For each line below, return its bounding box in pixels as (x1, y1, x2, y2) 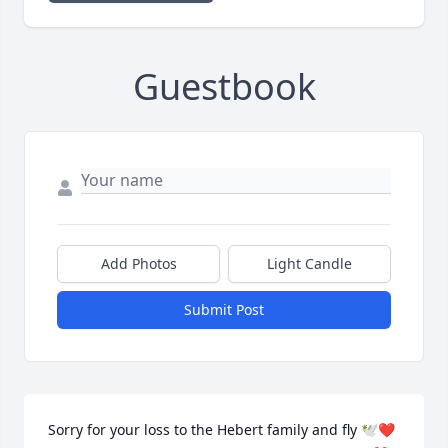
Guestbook (132, 62, 316, 112)
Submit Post (184, 300, 264, 320)
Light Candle (267, 254, 352, 274)
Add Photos (100, 254, 177, 274)
